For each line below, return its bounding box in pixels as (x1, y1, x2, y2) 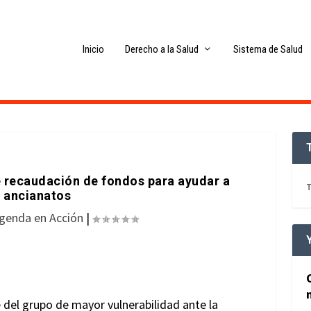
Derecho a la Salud (124, 43, 199, 56)
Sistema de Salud (233, 43, 303, 56)
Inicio (82, 43, 104, 56)
